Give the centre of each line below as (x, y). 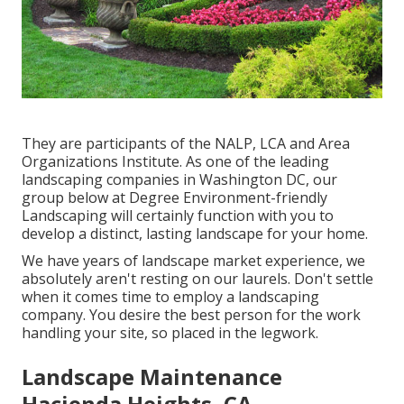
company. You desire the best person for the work (191, 314)
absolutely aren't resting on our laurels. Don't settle (197, 278)
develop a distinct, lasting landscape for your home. (195, 233)
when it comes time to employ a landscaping (170, 296)
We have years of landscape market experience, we (193, 260)
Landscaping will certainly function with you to (178, 215)
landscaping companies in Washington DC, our (179, 179)
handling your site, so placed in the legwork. (170, 332)
